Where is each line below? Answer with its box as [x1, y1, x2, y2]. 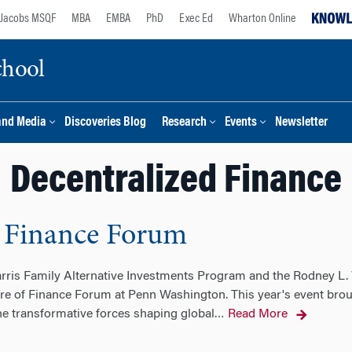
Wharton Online [229, 13, 296, 25]
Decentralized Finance [10, 163, 342, 202]
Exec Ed [179, 13, 213, 25]
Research [162, 116, 207, 130]
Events [225, 116, 257, 130]
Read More [227, 308, 288, 321]
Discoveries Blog [64, 116, 146, 130]
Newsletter [275, 116, 328, 130]
